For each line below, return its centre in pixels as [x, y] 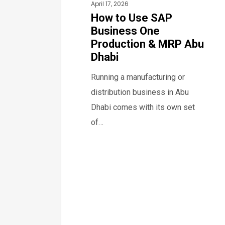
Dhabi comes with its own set [143, 107]
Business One [126, 31]
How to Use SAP [132, 18]
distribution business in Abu [140, 92]
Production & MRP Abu [148, 44]
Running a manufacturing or [138, 77]
